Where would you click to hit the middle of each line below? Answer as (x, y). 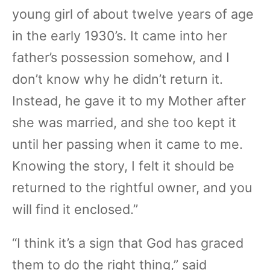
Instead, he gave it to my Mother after (129, 101)
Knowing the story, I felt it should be (123, 166)
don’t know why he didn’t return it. (118, 79)
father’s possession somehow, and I (121, 57)
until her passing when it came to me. (127, 144)
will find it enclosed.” (75, 209)
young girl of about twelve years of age (133, 14)
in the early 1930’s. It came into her (120, 36)
